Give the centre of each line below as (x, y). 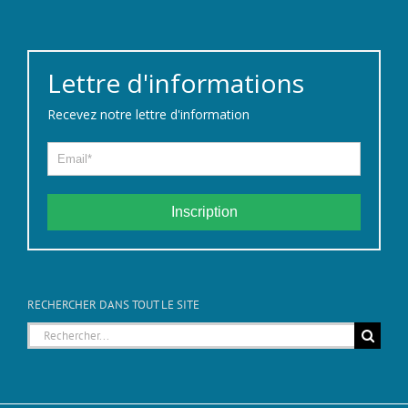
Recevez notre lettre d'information (148, 115)
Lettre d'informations (176, 83)
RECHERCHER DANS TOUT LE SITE (113, 305)
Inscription (204, 212)
